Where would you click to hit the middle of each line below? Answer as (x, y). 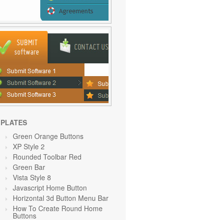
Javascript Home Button (50, 188)
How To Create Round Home (58, 208)
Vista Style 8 (32, 177)
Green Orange (36, 136)
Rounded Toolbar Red (47, 157)
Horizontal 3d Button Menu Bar (61, 198)
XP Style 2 (29, 146)
